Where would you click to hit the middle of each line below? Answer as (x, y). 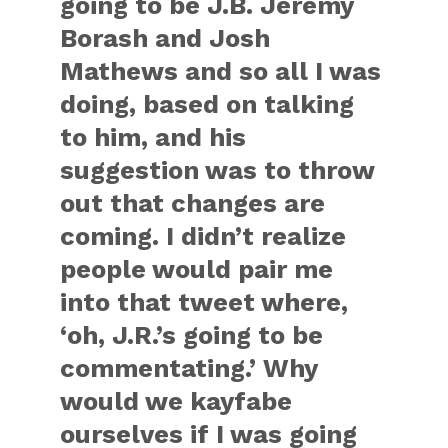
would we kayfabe (176, 401)
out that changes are (193, 203)
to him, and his (153, 137)
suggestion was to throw (217, 170)
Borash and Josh (165, 38)
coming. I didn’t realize (203, 236)
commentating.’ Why (189, 368)
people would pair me (197, 269)
